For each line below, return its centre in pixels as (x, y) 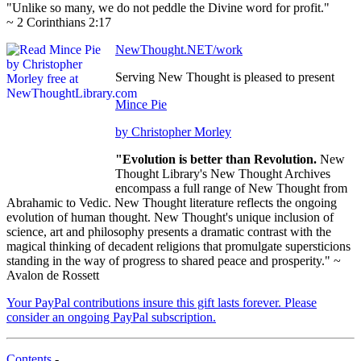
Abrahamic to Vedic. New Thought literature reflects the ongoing (172, 203)
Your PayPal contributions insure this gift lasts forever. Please (162, 303)
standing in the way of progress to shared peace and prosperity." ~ (174, 261)
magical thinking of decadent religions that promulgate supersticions (178, 247)
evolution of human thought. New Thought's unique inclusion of (170, 218)
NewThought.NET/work (179, 50)
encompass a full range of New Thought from (231, 189)
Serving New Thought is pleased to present (225, 77)
